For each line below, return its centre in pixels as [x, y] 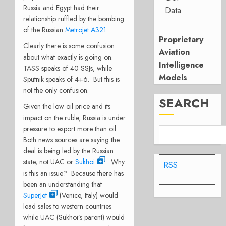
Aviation [175, 52]
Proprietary [181, 40]
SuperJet [35, 195]
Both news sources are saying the [71, 139]
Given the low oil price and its [67, 106]
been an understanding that [63, 184]
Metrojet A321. [87, 30]
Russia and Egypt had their [61, 7]
